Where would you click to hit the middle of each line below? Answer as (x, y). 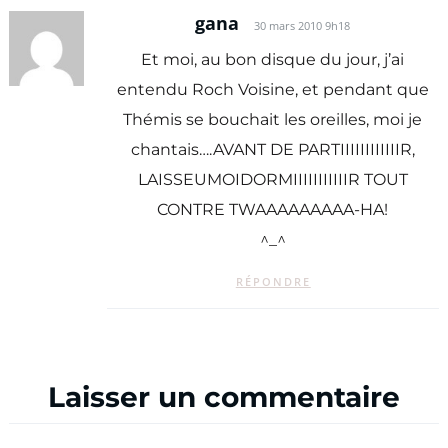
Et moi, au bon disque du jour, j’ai (273, 60)
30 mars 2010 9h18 (302, 25)
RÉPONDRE (273, 281)
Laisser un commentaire (224, 396)
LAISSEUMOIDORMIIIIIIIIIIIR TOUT (272, 180)
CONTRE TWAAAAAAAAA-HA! (273, 210)
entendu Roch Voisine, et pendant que (272, 90)
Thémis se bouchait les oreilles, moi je (273, 120)
